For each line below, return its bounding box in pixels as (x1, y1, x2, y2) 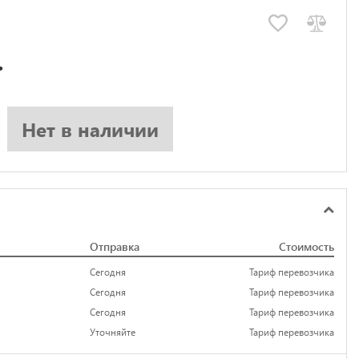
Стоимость (279, 238, 334, 254)
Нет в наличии (21, 116, 159, 142)
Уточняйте (90, 325, 135, 338)
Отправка (90, 238, 139, 254)
